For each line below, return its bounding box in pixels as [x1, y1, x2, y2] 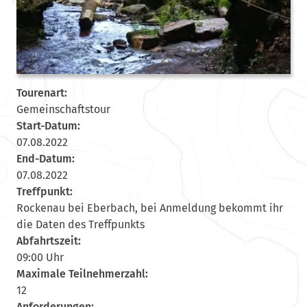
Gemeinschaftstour [16, 102, 110, 116]
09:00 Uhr [16, 250, 64, 264]
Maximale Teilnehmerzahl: [16, 267, 148, 280]
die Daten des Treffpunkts [16, 217, 145, 231]
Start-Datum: [16, 119, 80, 132]
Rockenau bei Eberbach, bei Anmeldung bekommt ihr [16, 201, 283, 214]
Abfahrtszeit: [16, 234, 81, 247]
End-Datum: [16, 151, 75, 165]
